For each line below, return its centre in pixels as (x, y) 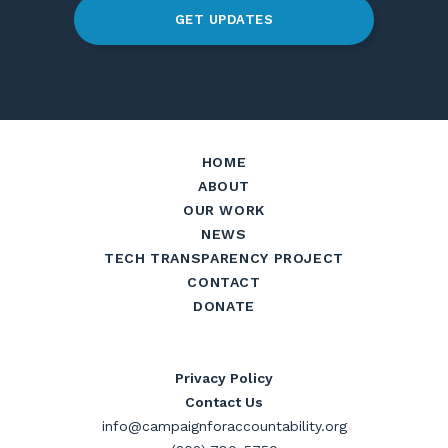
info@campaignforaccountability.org (224, 426)
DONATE (224, 306)
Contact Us (224, 402)
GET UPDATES (224, 19)
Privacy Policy (224, 378)
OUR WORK (224, 210)
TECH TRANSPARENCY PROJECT (224, 258)
